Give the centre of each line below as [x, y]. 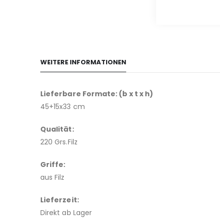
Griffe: [53, 165]
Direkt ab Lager [66, 213]
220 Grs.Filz [59, 142]
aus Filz [53, 177]
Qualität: [57, 129]
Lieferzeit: [60, 200]
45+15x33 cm [63, 107]
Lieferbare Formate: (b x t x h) [97, 94]
